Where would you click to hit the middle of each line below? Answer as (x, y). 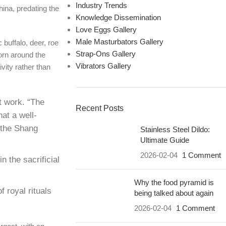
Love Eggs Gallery (106, 30)
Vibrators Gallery (103, 66)
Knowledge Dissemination (118, 17)
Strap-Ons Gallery (105, 54)
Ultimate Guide (164, 140)
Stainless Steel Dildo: (175, 129)
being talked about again (174, 193)
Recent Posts (99, 108)
